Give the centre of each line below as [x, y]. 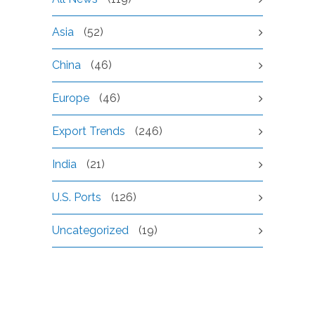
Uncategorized [90, 230]
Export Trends [89, 131]
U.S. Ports [77, 197]
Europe [71, 98]
